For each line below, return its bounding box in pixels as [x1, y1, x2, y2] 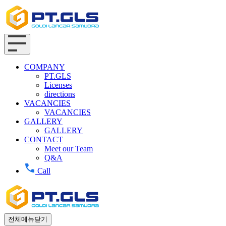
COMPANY [24, 63, 65, 71]
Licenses [44, 81, 72, 89]
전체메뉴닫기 [8, 215, 47, 223]
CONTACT [24, 135, 63, 144]
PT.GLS [44, 72, 71, 80]
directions [44, 90, 75, 98]
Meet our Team [44, 144, 93, 153]
